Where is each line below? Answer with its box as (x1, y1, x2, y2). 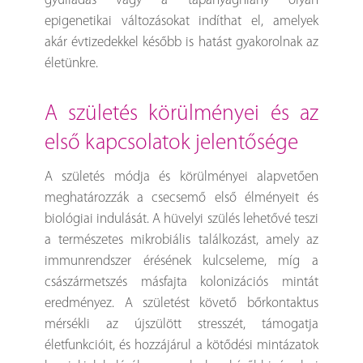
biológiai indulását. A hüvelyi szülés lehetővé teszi (45, 212, 318, 227)
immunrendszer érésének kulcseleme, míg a (45, 254, 318, 269)
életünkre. (45, 57, 99, 71)
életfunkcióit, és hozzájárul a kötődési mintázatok (45, 339, 318, 353)
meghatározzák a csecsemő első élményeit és (45, 191, 318, 206)
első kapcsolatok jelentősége (45, 133, 299, 156)
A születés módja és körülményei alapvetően (45, 170, 318, 185)
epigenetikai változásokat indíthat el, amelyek (45, 15, 318, 29)
